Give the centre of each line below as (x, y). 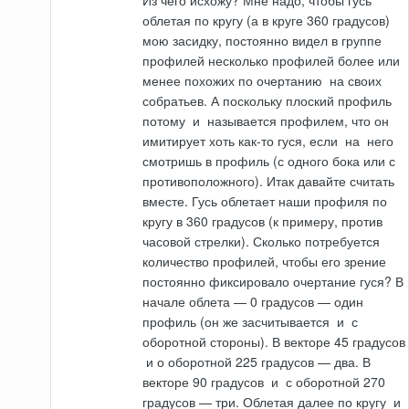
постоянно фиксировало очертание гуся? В (273, 282)
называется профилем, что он (297, 121)
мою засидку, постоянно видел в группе (262, 41)
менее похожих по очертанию (235, 81)
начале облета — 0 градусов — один (253, 302)
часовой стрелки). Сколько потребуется (262, 241)
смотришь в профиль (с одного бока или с (269, 161)
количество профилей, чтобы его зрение (265, 262)
